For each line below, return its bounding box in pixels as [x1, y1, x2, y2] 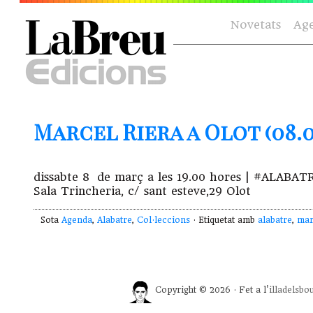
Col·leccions [137, 215, 190, 226]
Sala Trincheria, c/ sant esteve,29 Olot [34, 184, 251, 198]
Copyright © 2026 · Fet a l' [155, 285, 269, 296]
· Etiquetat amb [190, 215, 258, 226]
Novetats [231, 18, 281, 31]
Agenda [61, 215, 92, 226]
